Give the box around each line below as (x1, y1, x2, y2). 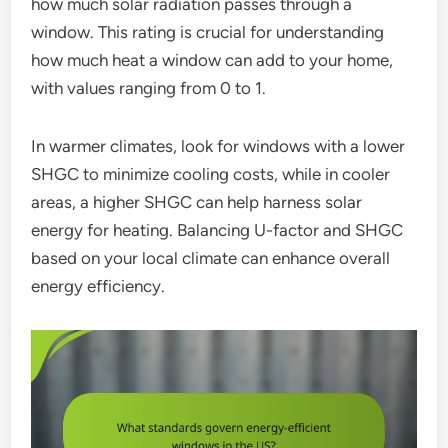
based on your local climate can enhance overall (31, 248, 391, 269)
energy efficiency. (31, 276, 166, 297)
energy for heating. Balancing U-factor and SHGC (31, 220, 404, 241)
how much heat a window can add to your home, (31, 50, 394, 71)
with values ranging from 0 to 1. (31, 78, 267, 99)
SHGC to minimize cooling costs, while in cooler (31, 164, 391, 185)
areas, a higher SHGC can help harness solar (31, 192, 363, 213)
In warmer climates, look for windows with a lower (31, 136, 406, 157)
